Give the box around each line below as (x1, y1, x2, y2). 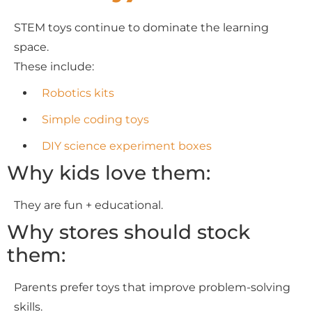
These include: (14, 59, 94, 73)
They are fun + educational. (14, 198, 163, 212)
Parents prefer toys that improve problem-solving (14, 280, 290, 294)
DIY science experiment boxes (42, 139, 212, 153)
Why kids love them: (7, 160, 210, 185)
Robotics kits (42, 86, 114, 100)
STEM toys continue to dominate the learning (14, 20, 269, 34)
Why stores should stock (7, 219, 250, 244)
